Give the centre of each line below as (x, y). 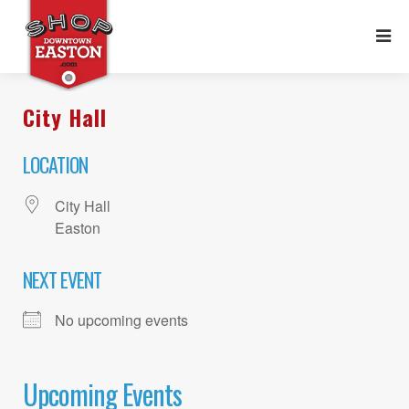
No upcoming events (121, 320)
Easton (78, 227)
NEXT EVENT (62, 279)
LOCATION (55, 164)
